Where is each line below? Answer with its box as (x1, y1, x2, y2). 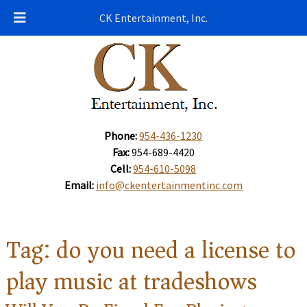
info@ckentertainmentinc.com (95, 178, 243, 192)
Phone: (104, 129, 138, 143)
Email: (64, 178, 94, 192)
